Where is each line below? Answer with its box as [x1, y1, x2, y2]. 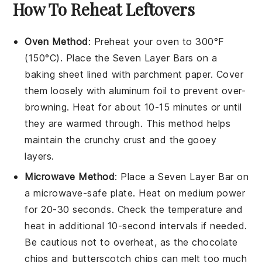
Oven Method [25, 35, 88, 47]
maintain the [25, 133, 84, 146]
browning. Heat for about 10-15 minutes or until [25, 101, 242, 113]
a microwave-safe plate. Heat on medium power [25, 187, 246, 199]
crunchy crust [84, 133, 146, 146]
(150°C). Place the [25, 51, 113, 64]
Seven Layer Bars [112, 51, 194, 64]
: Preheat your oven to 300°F [88, 35, 225, 47]
